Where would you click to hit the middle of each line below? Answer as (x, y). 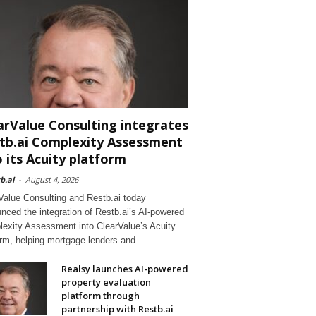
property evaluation (106, 282)
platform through (100, 296)
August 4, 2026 (51, 180)
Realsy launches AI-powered (124, 269)
